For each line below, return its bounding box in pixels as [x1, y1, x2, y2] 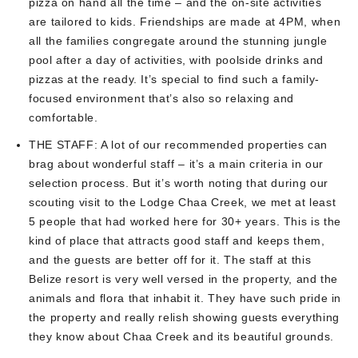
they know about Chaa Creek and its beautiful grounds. [29, 329, 334, 343]
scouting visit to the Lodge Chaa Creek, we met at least [29, 195, 336, 209]
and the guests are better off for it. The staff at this [29, 253, 312, 266]
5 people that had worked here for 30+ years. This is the [29, 214, 341, 228]
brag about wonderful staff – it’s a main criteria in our [29, 157, 324, 170]
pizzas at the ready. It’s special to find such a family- [29, 72, 320, 86]
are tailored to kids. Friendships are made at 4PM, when [29, 14, 341, 28]
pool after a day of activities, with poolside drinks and [29, 53, 324, 66]
